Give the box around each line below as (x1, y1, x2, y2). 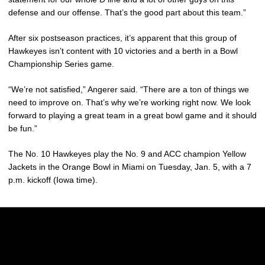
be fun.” (8, 123, 37, 133)
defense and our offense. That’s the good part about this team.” (8, 7, 246, 17)
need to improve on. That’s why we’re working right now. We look (8, 97, 251, 107)
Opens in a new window (69, 254, 159, 264)
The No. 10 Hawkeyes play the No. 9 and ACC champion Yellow (8, 148, 246, 159)
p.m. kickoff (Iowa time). (8, 174, 98, 185)
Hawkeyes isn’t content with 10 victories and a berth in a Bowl (8, 46, 238, 56)
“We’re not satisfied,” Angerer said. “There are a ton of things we (8, 84, 249, 94)
